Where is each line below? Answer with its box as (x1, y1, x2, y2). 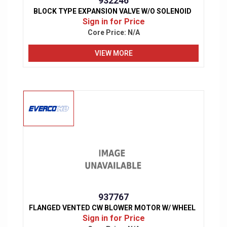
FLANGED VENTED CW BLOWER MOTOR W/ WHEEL (29, 204, 196, 212)
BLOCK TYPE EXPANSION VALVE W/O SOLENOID (33, 7, 192, 16)
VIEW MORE (94, 49, 133, 57)
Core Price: (87, 28, 128, 37)
